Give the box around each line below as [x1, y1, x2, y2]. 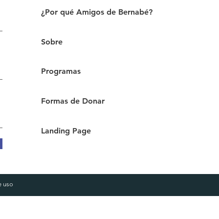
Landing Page [41, 126, 91, 135]
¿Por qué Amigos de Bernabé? [41, 7, 153, 17]
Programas [41, 66, 81, 76]
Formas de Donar [41, 96, 105, 106]
